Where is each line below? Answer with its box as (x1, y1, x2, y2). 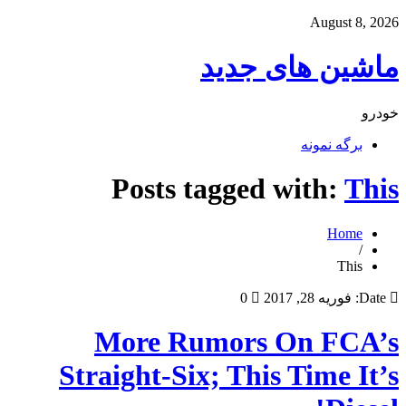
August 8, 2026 (310, 14, 399, 30)
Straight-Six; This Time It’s (59, 359, 399, 392)
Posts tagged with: (111, 172, 344, 206)
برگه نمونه (301, 136, 362, 152)
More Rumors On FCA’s (94, 325, 399, 359)
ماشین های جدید (200, 51, 399, 84)
